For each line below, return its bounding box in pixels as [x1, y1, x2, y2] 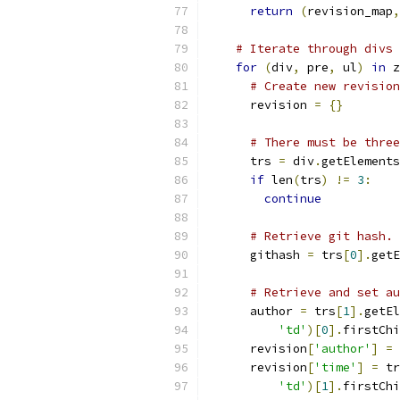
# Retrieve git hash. [250, 229, 393, 244]
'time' [314, 360, 357, 375]
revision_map [307, 4, 393, 19]
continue [264, 191, 321, 206]
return [250, 4, 293, 19]
